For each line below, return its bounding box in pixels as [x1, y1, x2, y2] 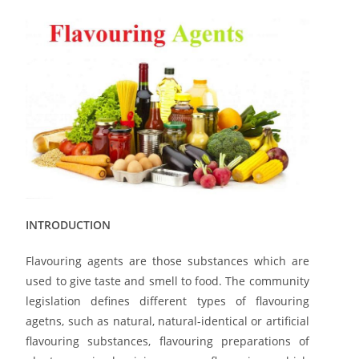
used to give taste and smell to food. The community [26, 272, 309, 288]
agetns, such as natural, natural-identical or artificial [26, 313, 309, 329]
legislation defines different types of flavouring [26, 292, 309, 309]
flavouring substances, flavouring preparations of [26, 333, 309, 349]
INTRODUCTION [26, 216, 111, 232]
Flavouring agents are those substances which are [26, 252, 309, 268]
